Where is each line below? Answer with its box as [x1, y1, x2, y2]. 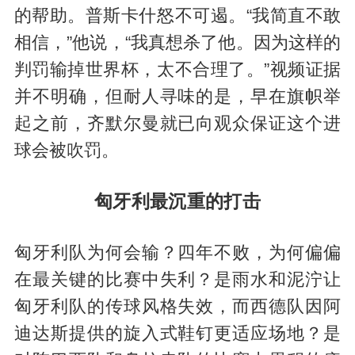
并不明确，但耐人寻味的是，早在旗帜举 [13, 87, 342, 106]
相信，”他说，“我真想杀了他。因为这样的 [13, 33, 342, 52]
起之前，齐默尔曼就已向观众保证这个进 [13, 114, 342, 133]
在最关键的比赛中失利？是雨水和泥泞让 [13, 269, 342, 289]
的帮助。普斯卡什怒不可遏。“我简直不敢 [13, 6, 342, 25]
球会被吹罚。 [13, 141, 119, 160]
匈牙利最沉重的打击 [94, 190, 261, 212]
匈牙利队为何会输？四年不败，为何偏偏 [13, 242, 342, 262]
